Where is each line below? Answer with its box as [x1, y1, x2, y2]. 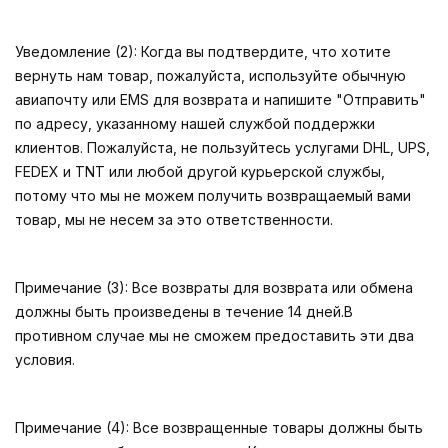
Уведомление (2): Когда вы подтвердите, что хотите [15, 43, 391, 60]
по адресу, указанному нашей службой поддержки [15, 115, 375, 132]
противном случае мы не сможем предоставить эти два [15, 327, 414, 344]
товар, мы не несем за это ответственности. [15, 211, 333, 228]
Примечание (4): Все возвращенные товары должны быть [15, 419, 423, 436]
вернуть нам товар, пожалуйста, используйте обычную [15, 67, 406, 84]
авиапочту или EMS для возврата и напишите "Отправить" [15, 91, 426, 108]
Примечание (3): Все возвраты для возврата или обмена [15, 279, 413, 296]
